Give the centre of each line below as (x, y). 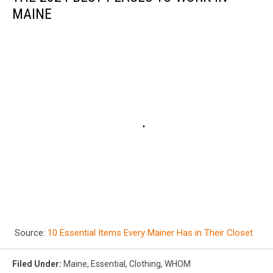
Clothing (145, 264)
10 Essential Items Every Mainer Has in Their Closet (150, 232)
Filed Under (36, 264)
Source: (30, 232)
